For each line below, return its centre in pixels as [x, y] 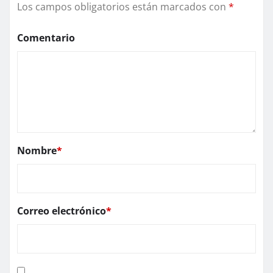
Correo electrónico [62, 211]
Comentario [46, 37]
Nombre [37, 150]
